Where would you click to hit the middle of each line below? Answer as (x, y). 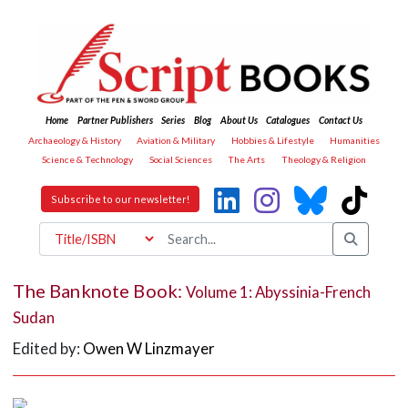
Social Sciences (180, 160)
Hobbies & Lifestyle (272, 140)
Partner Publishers (115, 121)
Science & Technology (88, 160)
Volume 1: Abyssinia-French (279, 291)
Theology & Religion (323, 160)
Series (173, 121)
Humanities (355, 140)
